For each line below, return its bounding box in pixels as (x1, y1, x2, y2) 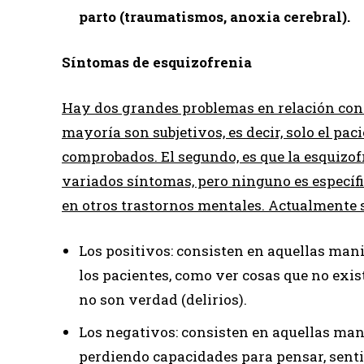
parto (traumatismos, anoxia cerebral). (79, 6, 350, 26)
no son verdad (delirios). (79, 289, 247, 309)
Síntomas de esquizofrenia (62, 52, 252, 71)
